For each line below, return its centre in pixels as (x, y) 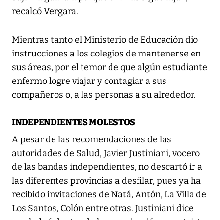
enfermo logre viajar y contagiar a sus (89, 81)
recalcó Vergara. (45, 12)
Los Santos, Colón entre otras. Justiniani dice (103, 208)
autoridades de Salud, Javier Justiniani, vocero (106, 153)
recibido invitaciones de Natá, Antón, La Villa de (109, 195)
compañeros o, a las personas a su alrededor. (104, 95)
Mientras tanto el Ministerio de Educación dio (105, 40)
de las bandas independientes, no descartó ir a (107, 167)
